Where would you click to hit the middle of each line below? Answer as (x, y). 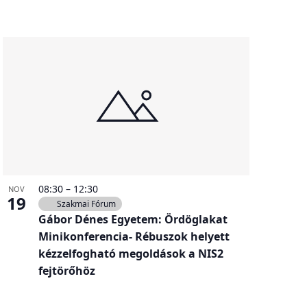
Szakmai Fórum (86, 204)
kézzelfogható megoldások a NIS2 (131, 254)
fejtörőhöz (66, 271)
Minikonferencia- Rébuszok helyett (134, 237)
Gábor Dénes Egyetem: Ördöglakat (133, 220)
